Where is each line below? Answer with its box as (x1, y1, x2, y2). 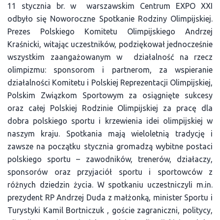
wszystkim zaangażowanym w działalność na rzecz (7, 53, 213, 61)
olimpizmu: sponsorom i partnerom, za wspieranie (7, 65, 213, 74)
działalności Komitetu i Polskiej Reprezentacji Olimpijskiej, (7, 78, 213, 87)
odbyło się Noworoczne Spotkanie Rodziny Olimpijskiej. (7, 14, 213, 23)
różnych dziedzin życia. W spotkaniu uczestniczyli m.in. (7, 180, 213, 189)
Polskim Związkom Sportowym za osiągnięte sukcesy (7, 91, 213, 100)
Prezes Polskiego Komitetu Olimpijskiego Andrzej (7, 27, 213, 36)
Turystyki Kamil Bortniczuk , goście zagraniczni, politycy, (7, 206, 213, 215)
